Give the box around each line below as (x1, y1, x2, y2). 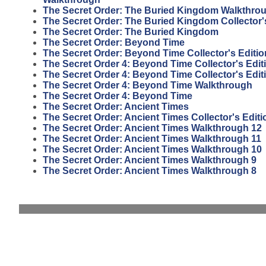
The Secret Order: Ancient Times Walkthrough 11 (43, 133, 261, 144)
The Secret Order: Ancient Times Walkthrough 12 (43, 122, 262, 133)
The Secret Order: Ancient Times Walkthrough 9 (43, 154, 256, 165)
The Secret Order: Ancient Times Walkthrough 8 (43, 165, 256, 176)
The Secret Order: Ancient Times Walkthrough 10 (43, 144, 262, 154)
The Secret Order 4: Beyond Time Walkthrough (43, 80, 252, 90)
